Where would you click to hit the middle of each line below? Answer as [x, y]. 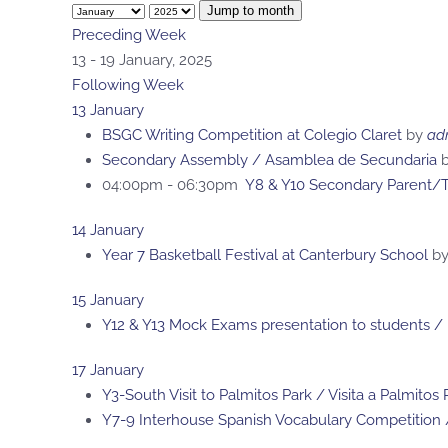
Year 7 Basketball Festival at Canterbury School [265, 255]
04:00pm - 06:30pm [173, 185]
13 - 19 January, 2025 [142, 60]
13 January [108, 110]
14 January [108, 230]
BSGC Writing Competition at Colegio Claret [252, 135]
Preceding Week [129, 35]
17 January [108, 370]
